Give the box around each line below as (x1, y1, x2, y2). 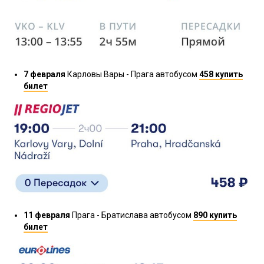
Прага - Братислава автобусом (70, 210, 193, 220)
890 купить (193, 210, 237, 220)
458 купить (199, 69, 243, 79)
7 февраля (24, 69, 65, 79)
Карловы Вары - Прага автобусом (65, 69, 199, 79)
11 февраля (24, 210, 70, 220)
